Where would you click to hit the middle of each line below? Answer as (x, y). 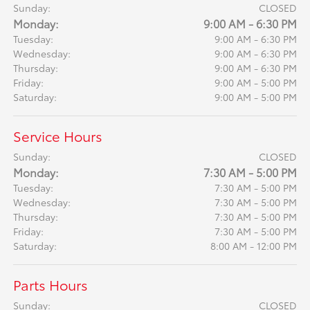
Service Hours (58, 136)
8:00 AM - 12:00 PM (253, 246)
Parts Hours (51, 285)
